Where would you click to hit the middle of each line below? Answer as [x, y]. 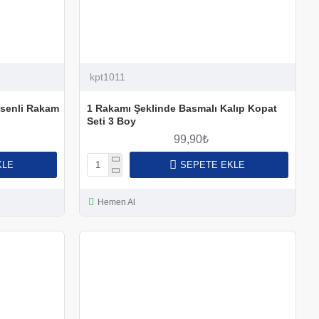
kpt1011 [107, 77]
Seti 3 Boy [111, 121]
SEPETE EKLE [212, 164]
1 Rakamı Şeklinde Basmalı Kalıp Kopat [182, 108]
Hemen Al [116, 202]
